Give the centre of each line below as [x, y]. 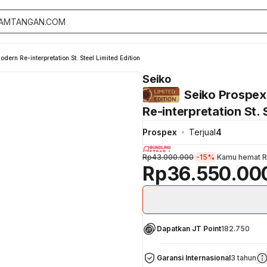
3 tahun [243, 257]
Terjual [202, 132]
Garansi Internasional [194, 257]
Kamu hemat [240, 157]
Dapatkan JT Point [189, 228]
